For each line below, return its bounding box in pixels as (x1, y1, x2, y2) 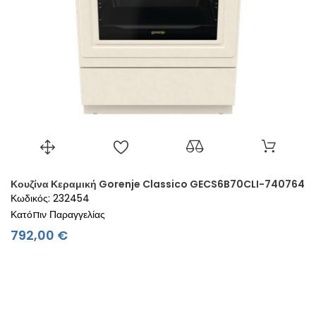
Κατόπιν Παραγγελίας (11, 207, 105, 221)
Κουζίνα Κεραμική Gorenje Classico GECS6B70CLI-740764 (11, 176, 305, 191)
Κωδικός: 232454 (11, 190, 90, 205)
